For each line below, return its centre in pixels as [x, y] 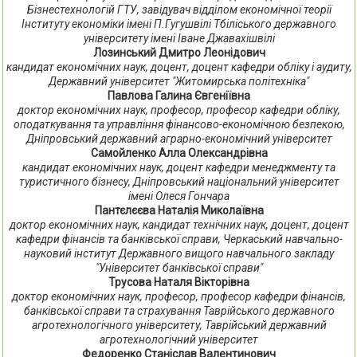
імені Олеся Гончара [179, 196]
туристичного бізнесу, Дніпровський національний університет [179, 182]
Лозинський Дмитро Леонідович [179, 53]
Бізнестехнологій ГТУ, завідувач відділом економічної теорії [179, 10]
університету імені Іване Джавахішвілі [179, 38]
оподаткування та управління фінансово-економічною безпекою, [179, 124]
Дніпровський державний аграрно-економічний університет [179, 139]
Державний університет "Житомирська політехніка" [179, 81]
